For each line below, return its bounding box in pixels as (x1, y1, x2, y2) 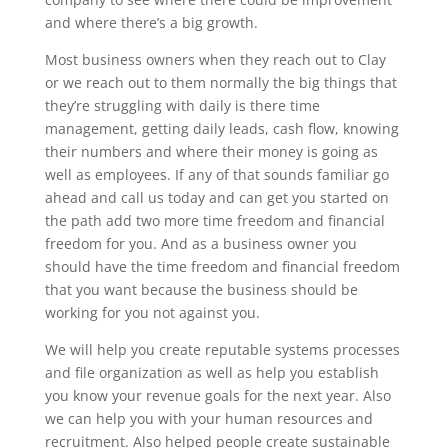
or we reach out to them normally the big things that (44, 72, 397, 92)
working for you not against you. (44, 302, 260, 322)
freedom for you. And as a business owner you (44, 233, 357, 253)
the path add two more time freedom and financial (44, 210, 385, 230)
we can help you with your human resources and (44, 408, 373, 428)
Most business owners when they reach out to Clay (44, 49, 386, 69)
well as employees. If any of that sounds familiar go (44, 164, 389, 184)
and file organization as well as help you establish (44, 362, 379, 382)
